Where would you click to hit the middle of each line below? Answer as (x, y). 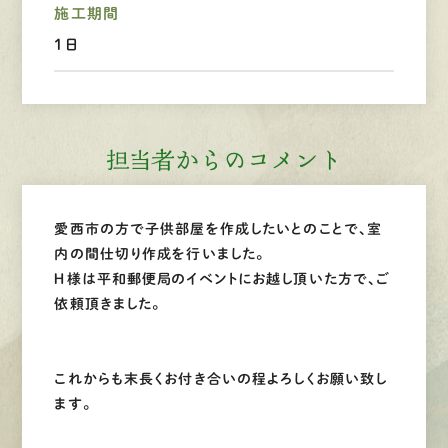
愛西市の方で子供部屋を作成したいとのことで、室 (218, 229)
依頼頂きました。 (107, 304)
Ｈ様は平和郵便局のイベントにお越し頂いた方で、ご (222, 279)
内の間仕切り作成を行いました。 (159, 254)
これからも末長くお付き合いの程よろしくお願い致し (221, 379)
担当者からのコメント (224, 160)
